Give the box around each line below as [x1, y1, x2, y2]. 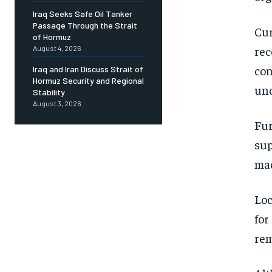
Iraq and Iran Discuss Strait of [33, 64, 143, 75]
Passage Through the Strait [33, 20, 137, 31]
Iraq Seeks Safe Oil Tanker [33, 8, 132, 19]
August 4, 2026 [33, 44, 81, 53]
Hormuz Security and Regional [33, 75, 144, 86]
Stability [33, 87, 65, 98]
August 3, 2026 [33, 99, 81, 108]
